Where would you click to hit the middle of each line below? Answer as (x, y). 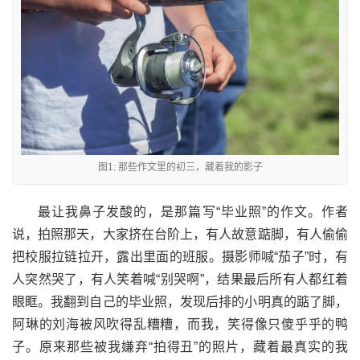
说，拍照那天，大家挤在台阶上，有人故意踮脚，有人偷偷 (180, 234)
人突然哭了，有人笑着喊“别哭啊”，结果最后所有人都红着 (180, 279)
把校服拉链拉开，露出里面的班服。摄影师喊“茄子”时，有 (180, 257)
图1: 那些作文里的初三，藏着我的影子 (180, 167)
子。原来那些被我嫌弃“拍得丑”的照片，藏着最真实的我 (180, 347)
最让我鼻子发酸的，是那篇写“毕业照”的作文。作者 (193, 212)
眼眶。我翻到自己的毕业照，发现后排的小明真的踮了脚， (180, 302)
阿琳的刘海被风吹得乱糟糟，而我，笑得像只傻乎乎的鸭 (180, 324)
